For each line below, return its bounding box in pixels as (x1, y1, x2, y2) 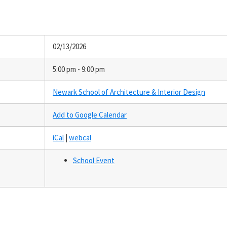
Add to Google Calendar (53, 109, 127, 120)
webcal (69, 132, 91, 142)
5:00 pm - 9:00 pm (53, 64, 105, 74)
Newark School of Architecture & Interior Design (53, 87, 205, 97)
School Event (73, 155, 115, 165)
